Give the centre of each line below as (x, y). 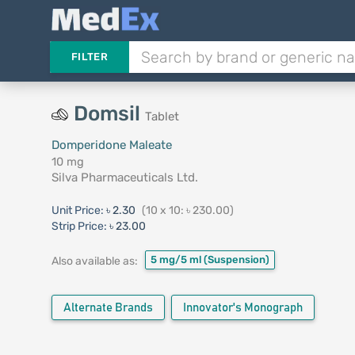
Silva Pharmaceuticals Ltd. (124, 177)
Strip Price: (79, 226)
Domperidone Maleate (111, 145)
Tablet (162, 116)
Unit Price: (78, 210)
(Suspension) (236, 260)
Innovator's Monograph (242, 308)
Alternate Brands (108, 308)
